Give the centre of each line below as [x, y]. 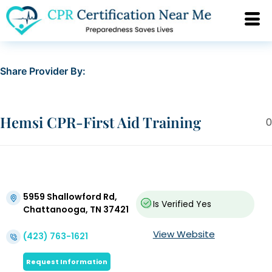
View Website [184, 234]
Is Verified [173, 204]
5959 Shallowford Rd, [70, 197]
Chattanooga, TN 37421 [76, 210]
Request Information [67, 262]
